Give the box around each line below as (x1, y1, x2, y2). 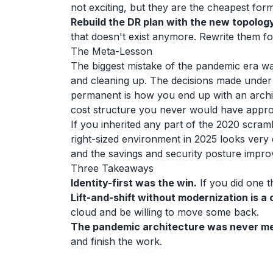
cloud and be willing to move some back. (71, 206, 259, 218)
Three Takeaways (71, 162, 154, 174)
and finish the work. (71, 235, 162, 247)
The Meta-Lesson (71, 45, 152, 57)
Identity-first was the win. (71, 177, 197, 189)
